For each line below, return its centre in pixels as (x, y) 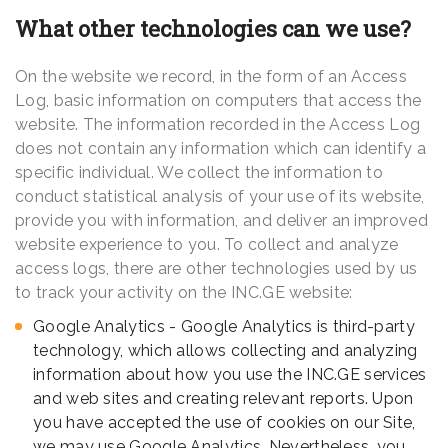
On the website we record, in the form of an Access (211, 77)
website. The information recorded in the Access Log (218, 125)
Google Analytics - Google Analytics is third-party (224, 327)
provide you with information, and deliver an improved (221, 221)
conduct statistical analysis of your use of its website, (220, 197)
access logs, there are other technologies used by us (216, 269)
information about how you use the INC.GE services (230, 375)
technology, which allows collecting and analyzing (225, 351)
